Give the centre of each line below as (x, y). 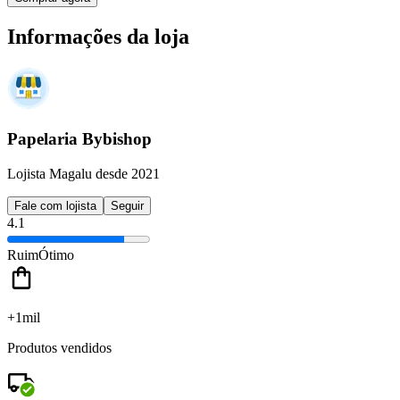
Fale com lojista (55, 205)
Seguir (127, 205)
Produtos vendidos (59, 347)
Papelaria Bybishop (79, 139)
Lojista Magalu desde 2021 (83, 173)
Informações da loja (98, 36)
